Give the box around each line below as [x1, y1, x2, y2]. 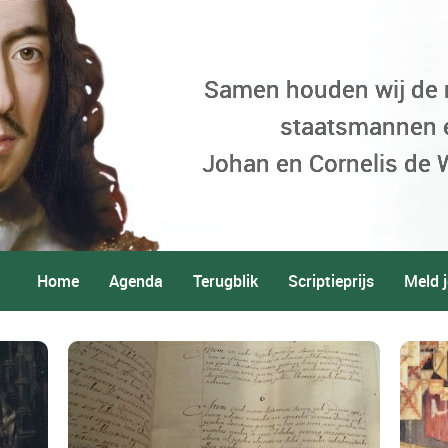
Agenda [109, 270, 163, 292]
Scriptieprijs [288, 270, 374, 292]
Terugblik [193, 270, 258, 292]
